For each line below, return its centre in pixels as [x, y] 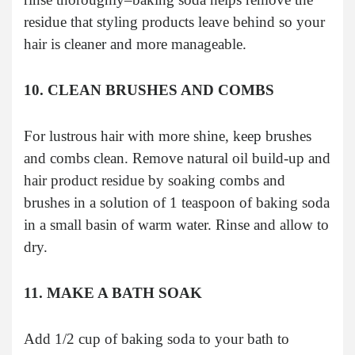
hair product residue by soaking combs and [155, 180]
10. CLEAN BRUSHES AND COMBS [149, 90]
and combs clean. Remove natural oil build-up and [177, 158]
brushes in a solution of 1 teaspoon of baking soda [177, 202]
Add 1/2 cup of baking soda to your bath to [157, 338]
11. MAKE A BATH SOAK [113, 292]
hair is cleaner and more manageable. [135, 44]
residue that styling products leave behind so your [174, 21]
